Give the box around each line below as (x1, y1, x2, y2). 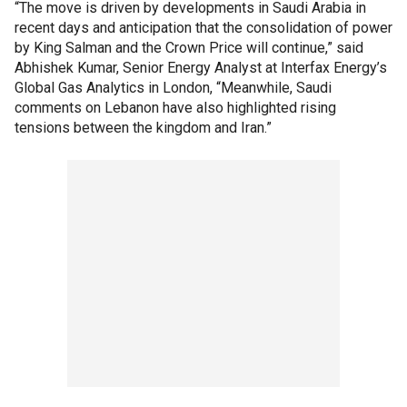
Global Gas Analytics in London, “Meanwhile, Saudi (15, 79, 332, 97)
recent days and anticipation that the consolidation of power (15, 19, 392, 37)
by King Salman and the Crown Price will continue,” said (15, 39, 363, 57)
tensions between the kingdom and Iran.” (15, 119, 272, 137)
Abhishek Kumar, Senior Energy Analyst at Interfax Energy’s (15, 59, 387, 77)
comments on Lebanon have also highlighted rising (15, 99, 336, 117)
